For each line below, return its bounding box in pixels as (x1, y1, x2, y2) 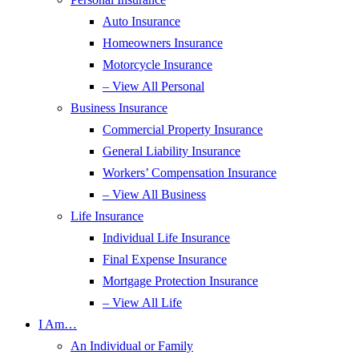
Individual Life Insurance (103, 231, 230, 244)
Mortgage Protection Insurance (103, 274, 258, 288)
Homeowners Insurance (103, 36, 223, 50)
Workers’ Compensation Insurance (103, 166, 276, 179)
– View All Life (103, 296, 182, 309)
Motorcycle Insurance (103, 58, 212, 71)
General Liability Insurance (103, 144, 240, 158)
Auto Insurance (103, 14, 180, 28)
